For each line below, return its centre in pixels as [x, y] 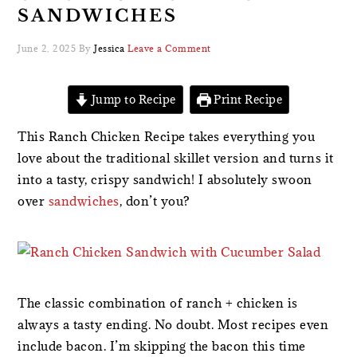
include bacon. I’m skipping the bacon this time [162, 346]
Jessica [110, 48]
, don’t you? [155, 201]
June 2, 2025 [47, 48]
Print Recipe [247, 100]
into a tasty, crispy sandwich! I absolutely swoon [165, 179]
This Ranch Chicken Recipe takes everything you [167, 136]
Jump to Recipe [132, 100]
